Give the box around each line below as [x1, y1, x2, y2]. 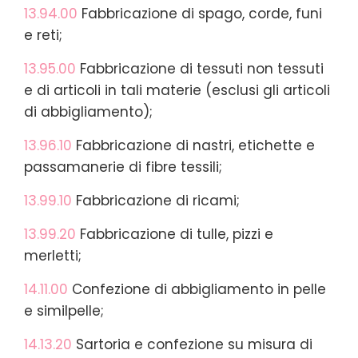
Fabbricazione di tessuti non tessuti [76, 58, 324, 78]
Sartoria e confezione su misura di [72, 334, 312, 354]
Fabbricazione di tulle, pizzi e [76, 224, 273, 244]
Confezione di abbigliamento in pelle [72, 279, 326, 299]
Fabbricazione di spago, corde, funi [78, 3, 322, 23]
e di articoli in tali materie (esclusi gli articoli [24, 80, 330, 100]
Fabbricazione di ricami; [72, 190, 240, 210]
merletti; [24, 245, 82, 265]
